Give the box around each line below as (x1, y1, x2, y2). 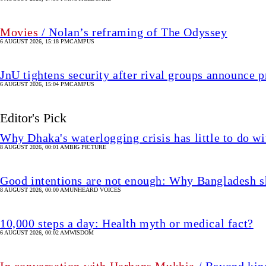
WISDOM (69, 229, 94, 236)
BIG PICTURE (69, 144, 106, 151)
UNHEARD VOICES (69, 186, 121, 194)
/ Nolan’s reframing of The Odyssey (38, 26, 227, 39)
